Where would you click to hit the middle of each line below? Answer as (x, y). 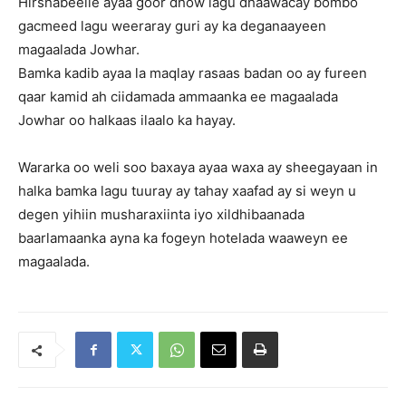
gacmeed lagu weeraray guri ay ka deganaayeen (172, 26)
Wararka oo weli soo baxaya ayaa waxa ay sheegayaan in (198, 167)
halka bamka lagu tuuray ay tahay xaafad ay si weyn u (187, 191)
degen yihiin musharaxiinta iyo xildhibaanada (161, 214)
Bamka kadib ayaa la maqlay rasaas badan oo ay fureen (193, 73)
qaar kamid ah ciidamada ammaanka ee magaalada (178, 97)
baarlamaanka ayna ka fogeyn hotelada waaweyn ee (183, 238)
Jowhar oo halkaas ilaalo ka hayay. (127, 120)
